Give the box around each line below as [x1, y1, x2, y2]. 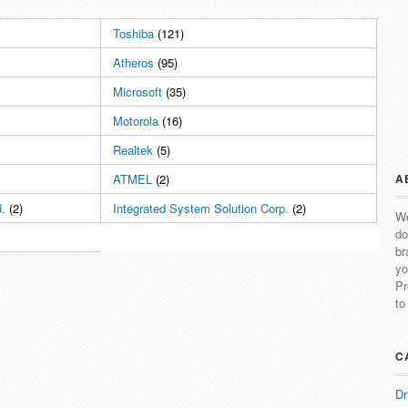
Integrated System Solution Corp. [113, 199, 289, 217]
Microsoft [113, 83, 162, 100]
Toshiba [113, 25, 154, 42]
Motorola [113, 112, 158, 129]
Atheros [113, 54, 154, 71]
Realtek [113, 141, 153, 158]
